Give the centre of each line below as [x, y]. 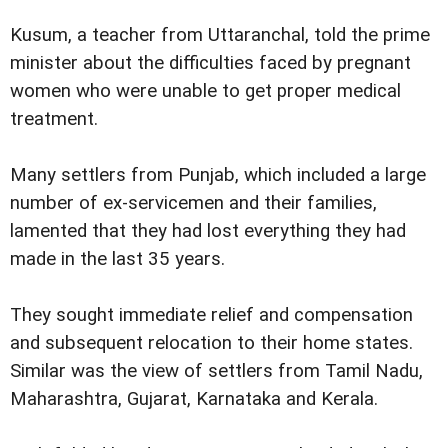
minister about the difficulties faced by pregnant [210, 62]
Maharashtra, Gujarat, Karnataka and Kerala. [194, 399]
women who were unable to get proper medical [205, 90]
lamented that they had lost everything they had [208, 230]
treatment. [54, 118]
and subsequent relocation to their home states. [211, 343]
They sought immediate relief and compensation [211, 315]
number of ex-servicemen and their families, [193, 202]
